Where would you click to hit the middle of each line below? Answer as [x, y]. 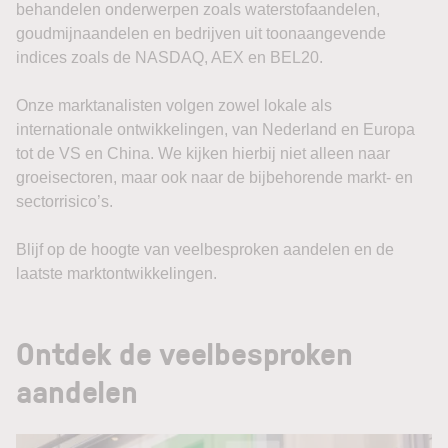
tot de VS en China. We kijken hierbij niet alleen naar [203, 153]
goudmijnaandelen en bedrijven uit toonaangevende [201, 33]
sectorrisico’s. [64, 201]
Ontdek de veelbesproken [184, 352]
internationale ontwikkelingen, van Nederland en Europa [215, 129]
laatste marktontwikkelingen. [116, 273]
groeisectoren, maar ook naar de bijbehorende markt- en [214, 177]
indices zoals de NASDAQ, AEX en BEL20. [169, 57]
